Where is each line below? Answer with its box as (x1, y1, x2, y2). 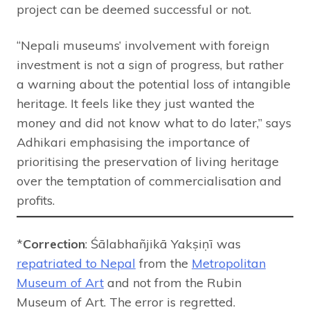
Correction (23, 236, 85, 253)
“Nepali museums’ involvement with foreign (17, 37, 269, 54)
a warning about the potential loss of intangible (17, 76, 291, 93)
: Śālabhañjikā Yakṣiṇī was (85, 236, 241, 253)
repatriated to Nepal (17, 255, 136, 272)
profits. (17, 192, 55, 209)
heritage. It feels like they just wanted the (17, 95, 255, 112)
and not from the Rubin (104, 275, 241, 291)
